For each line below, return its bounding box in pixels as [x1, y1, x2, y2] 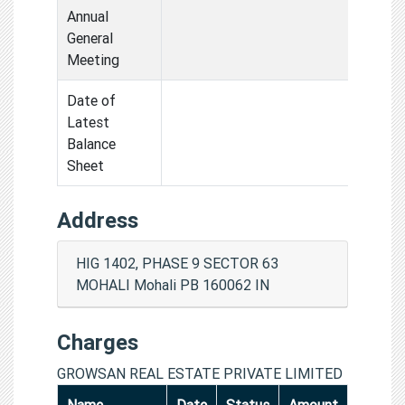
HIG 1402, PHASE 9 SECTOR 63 [76, 253, 278, 272]
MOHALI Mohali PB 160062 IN [76, 275, 269, 294]
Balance [67, 134, 116, 153]
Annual [67, 6, 108, 25]
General [67, 28, 113, 47]
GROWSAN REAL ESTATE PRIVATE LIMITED [57, 363, 343, 382]
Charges [57, 328, 138, 355]
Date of [67, 90, 116, 109]
